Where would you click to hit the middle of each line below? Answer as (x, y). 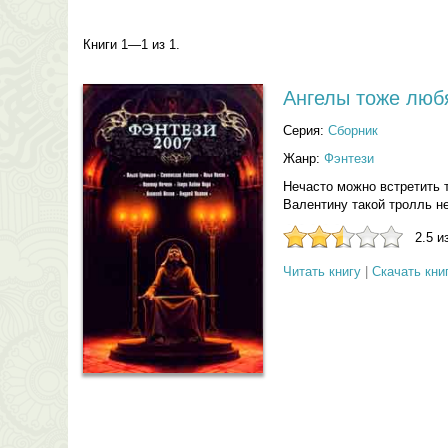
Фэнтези (348, 158)
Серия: (305, 130)
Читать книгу (321, 271)
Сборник (352, 130)
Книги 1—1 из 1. (131, 44)
